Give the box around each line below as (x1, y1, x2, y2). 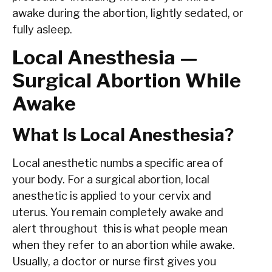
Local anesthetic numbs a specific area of (12, 156, 223, 169)
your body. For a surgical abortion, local (12, 172, 209, 186)
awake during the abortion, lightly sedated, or (12, 6, 243, 19)
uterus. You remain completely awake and (12, 205, 223, 219)
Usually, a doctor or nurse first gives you (12, 254, 216, 268)
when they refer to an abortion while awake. (12, 238, 235, 251)
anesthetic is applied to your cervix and (12, 189, 211, 202)
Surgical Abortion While (12, 68, 241, 92)
